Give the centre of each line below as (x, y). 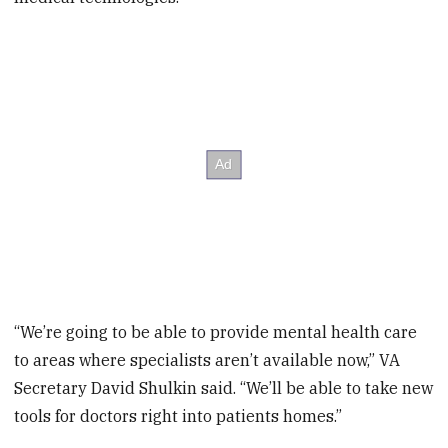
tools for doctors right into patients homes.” (178, 416)
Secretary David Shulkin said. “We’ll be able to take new (224, 388)
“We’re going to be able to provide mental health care (216, 332)
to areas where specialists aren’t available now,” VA (207, 360)
